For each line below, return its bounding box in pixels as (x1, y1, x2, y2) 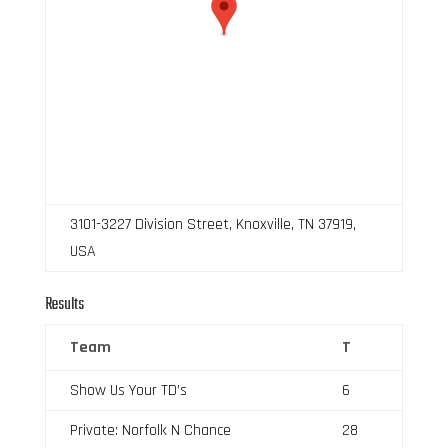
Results (44, 291, 84, 318)
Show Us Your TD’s (69, 379, 187, 401)
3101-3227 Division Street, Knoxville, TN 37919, (69, 213, 356, 235)
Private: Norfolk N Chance (69, 419, 231, 441)
